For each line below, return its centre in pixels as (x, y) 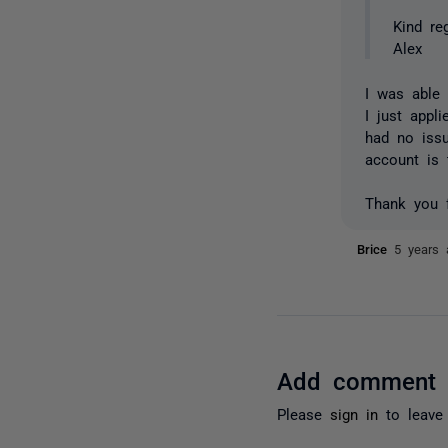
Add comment (357, 379)
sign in (354, 413)
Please (304, 413)
